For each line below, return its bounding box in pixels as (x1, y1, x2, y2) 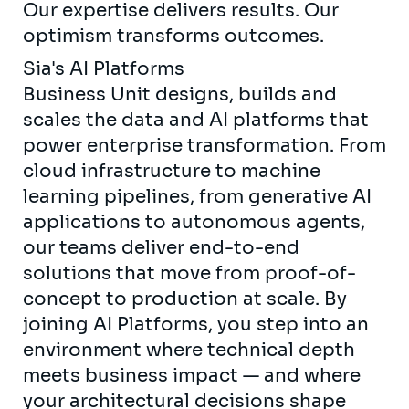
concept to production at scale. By (23, 287, 347, 310)
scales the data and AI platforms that (23, 108, 369, 131)
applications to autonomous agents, (23, 210, 365, 234)
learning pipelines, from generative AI (23, 184, 372, 208)
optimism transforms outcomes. (23, 24, 329, 47)
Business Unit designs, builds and (23, 82, 337, 106)
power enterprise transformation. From (23, 133, 386, 157)
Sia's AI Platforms (23, 57, 184, 80)
